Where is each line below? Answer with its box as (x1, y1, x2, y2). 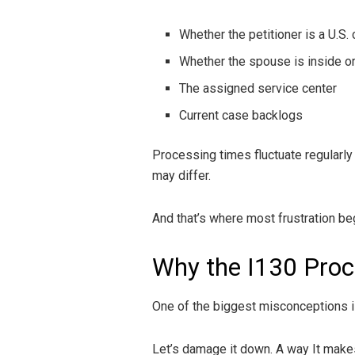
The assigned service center (179, 80, 338, 96)
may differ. (152, 167, 211, 183)
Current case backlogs (179, 107, 303, 123)
